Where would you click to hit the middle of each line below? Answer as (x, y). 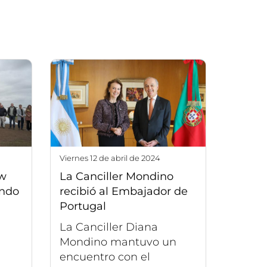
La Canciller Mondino (116, 177)
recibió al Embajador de (123, 192)
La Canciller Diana (108, 227)
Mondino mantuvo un (118, 242)
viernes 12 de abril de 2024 (112, 158)
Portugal (83, 207)
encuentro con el (105, 257)
